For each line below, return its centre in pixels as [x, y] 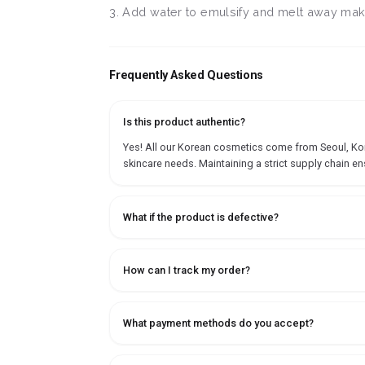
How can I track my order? [187, 270]
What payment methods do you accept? [219, 323]
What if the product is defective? [201, 218]
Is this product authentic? [185, 122]
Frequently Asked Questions [187, 76]
